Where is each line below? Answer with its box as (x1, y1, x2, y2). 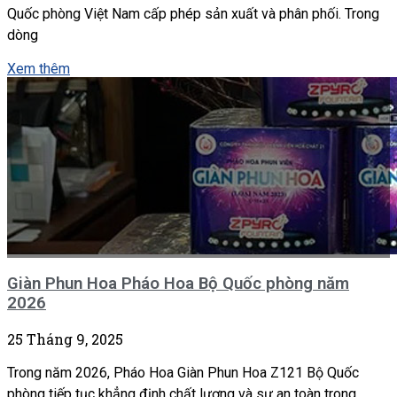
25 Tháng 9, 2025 (7, 329, 123, 348)
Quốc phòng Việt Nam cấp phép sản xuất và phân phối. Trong (7, 4, 379, 22)
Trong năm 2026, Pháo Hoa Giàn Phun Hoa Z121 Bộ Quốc (7, 363, 359, 381)
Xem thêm (7, 59, 70, 77)
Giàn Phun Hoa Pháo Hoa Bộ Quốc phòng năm (7, 274, 349, 294)
